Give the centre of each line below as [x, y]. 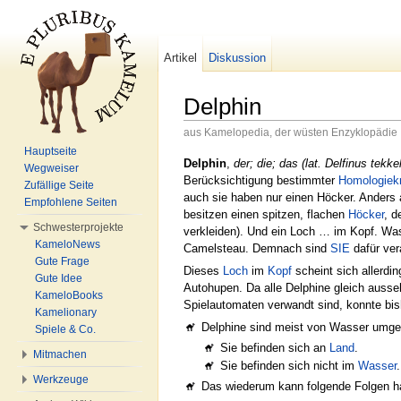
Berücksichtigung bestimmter [261, 180]
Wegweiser [51, 168]
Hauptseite [51, 151]
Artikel [181, 58]
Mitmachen [60, 354]
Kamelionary [66, 312]
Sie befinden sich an [274, 348]
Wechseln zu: [221, 147]
